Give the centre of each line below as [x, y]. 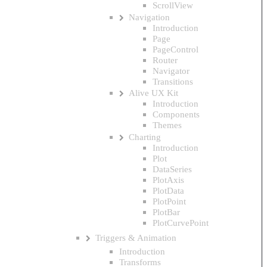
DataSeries [172, 169]
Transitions [173, 81]
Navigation [150, 17]
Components [176, 114]
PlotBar [166, 212]
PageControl [176, 49]
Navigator [171, 70]
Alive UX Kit [154, 93]
